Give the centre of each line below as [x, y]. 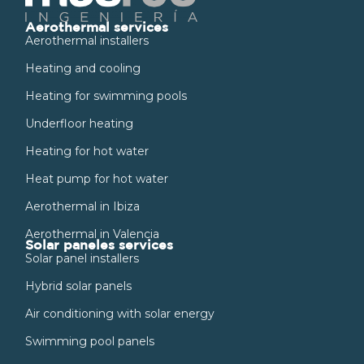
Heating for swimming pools [106, 95]
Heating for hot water [87, 151]
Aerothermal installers [87, 40]
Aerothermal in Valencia [92, 234]
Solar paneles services [99, 245]
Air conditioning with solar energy [120, 313]
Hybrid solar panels [78, 286]
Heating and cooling [83, 68]
